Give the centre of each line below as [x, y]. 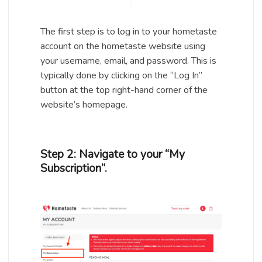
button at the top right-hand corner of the [124, 90]
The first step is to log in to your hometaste [129, 32]
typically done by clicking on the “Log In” [121, 75]
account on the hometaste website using [123, 46]
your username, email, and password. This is [128, 61]
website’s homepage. [84, 105]
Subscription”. [74, 168]
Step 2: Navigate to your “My [113, 154]
